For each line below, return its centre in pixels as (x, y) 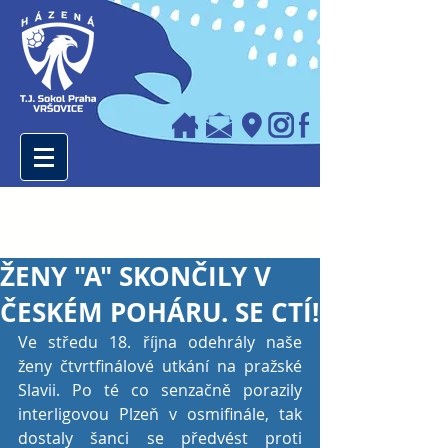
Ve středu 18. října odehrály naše (160, 342)
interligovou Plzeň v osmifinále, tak (160, 414)
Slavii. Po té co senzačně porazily (160, 390)
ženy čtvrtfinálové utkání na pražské (160, 366)
